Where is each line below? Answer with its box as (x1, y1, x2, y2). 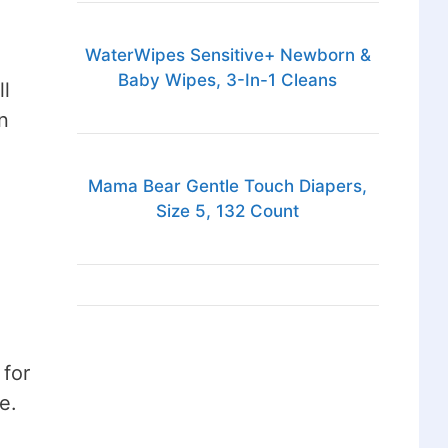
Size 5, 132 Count (156, 201, 300, 222)
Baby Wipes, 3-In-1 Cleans (118, 70, 338, 91)
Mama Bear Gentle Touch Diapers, (88, 176, 368, 197)
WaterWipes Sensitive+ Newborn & (84, 45, 371, 66)
